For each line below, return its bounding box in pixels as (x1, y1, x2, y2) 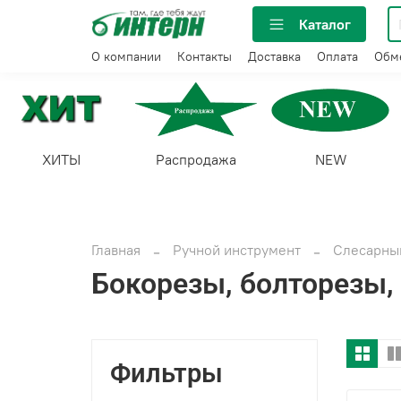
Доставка (248, 48, 301, 65)
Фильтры (110, 357, 224, 388)
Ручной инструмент (173, 240, 301, 259)
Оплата (317, 48, 358, 65)
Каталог (299, 14, 351, 33)
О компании (91, 48, 161, 65)
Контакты (177, 48, 232, 65)
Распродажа (156, 149, 236, 168)
